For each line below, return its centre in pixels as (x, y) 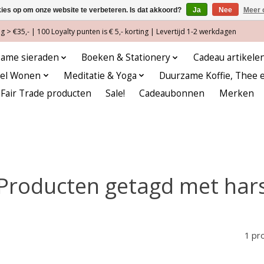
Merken (236, 94)
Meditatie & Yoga (100, 75)
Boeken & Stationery (126, 58)
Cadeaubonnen (172, 94)
